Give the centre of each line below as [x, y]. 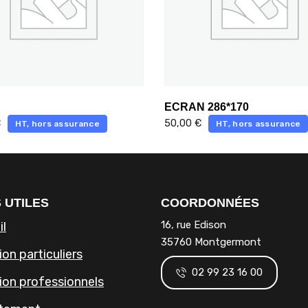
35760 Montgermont [211, 242]
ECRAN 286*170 [207, 107]
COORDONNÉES [210, 202]
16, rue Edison [194, 224]
